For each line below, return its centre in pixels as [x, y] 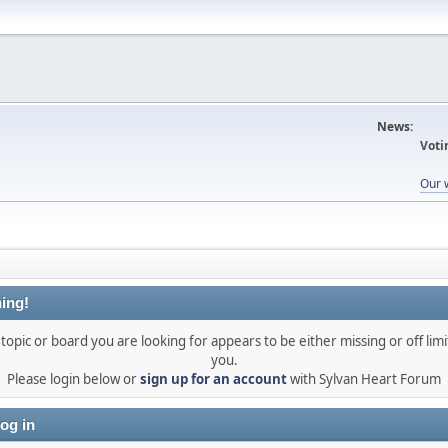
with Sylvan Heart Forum [364, 379]
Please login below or [73, 379]
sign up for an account [213, 379]
